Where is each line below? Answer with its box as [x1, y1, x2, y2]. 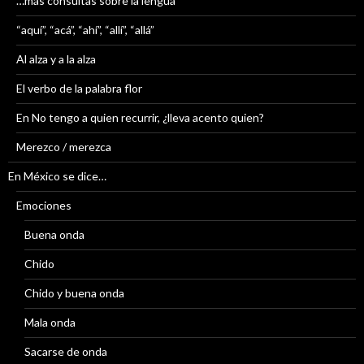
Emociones [16, 197, 71, 212]
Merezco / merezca [16, 139, 111, 154]
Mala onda [24, 314, 76, 329]
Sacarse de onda [24, 344, 107, 358]
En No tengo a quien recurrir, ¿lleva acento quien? [16, 110, 264, 124]
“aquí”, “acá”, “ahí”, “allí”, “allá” [16, 22, 154, 37]
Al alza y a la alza [16, 51, 96, 66]
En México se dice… [8, 168, 106, 183]
